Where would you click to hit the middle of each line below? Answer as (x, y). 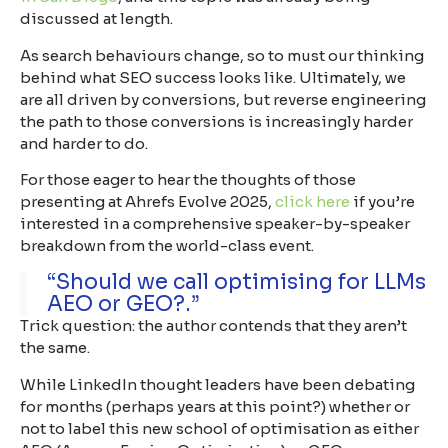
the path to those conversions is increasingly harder (216, 121)
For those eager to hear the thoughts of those (188, 180)
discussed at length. (96, 19)
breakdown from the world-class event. (167, 246)
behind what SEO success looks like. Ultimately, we (213, 77)
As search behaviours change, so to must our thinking (222, 55)
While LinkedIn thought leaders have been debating (217, 384)
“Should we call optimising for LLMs (236, 282)
